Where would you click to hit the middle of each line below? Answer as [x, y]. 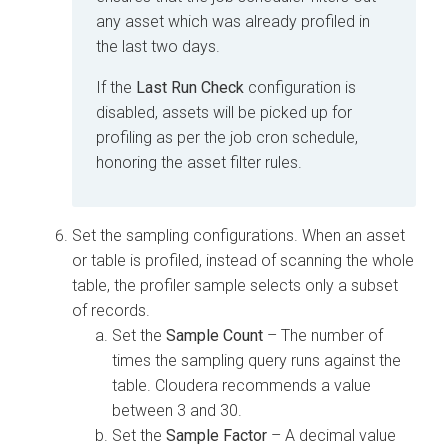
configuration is [300, 87]
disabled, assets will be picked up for [224, 112]
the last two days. [158, 46]
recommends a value [294, 385]
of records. [111, 310]
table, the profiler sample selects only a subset [235, 285]
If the [116, 87]
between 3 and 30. [177, 410]
